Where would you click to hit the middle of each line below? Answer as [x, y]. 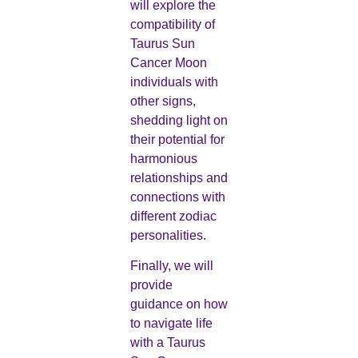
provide [151, 285]
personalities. [168, 235]
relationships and [179, 177]
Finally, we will [171, 266]
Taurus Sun [162, 43]
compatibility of [172, 24]
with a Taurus [167, 343]
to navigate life [171, 324]
